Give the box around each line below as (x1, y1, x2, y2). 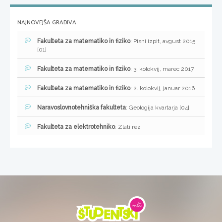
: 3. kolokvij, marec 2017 (130, 65, 194, 73)
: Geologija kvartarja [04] (126, 104, 189, 111)
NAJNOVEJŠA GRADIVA (17, 18, 76, 28)
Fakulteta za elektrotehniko (37, 123, 115, 131)
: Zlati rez (115, 123, 141, 131)
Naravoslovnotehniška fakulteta (37, 104, 126, 111)
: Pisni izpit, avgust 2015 (130, 38, 195, 45)
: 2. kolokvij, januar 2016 (130, 85, 195, 92)
